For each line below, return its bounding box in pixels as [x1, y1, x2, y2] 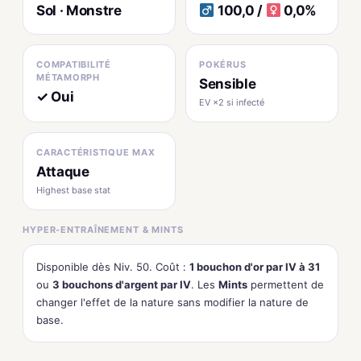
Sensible [199, 76, 256, 92]
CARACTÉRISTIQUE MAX [36, 147, 156, 158]
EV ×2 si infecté [199, 97, 264, 108]
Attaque [36, 164, 89, 180]
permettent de [247, 278, 324, 291]
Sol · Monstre [36, 2, 122, 19]
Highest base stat [36, 185, 110, 196]
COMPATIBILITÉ [36, 59, 112, 70]
